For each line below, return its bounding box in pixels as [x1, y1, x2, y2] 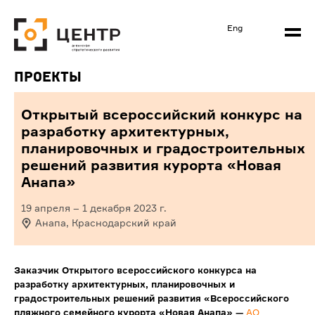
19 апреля [21, 202, 70, 214]
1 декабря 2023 [82, 202, 157, 214]
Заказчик [14, 264, 62, 276]
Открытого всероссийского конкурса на [62, 264, 257, 276]
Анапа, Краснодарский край [35, 217, 176, 229]
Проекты [14, 68, 82, 86]
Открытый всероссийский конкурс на [21, 105, 302, 124]
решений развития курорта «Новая [21, 156, 281, 174]
